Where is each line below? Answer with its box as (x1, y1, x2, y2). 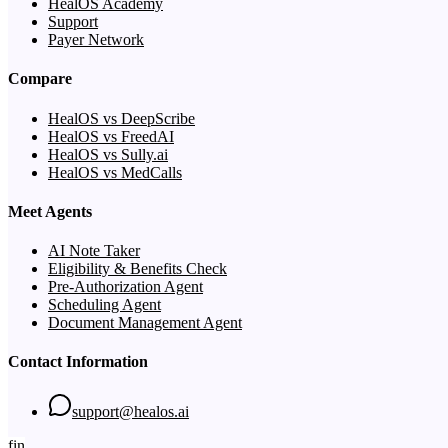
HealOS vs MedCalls (48, 163, 182, 181)
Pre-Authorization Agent (48, 278, 203, 296)
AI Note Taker (48, 242, 140, 260)
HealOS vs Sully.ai (48, 145, 168, 163)
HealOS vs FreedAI (48, 127, 174, 145)
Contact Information (8, 353, 148, 371)
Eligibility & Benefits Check (48, 260, 227, 278)
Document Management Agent (48, 314, 242, 332)
